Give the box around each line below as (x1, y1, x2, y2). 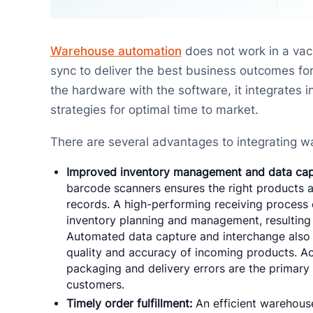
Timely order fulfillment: (66, 296, 193, 310)
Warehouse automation (50, 43, 182, 58)
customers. (66, 277, 125, 291)
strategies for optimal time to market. (50, 102, 262, 117)
